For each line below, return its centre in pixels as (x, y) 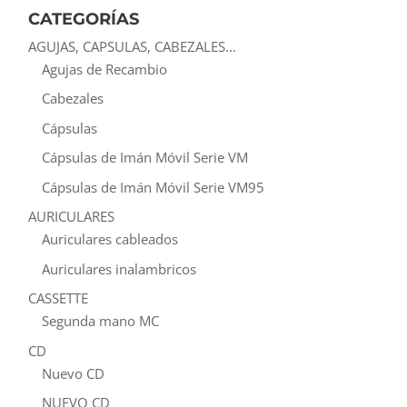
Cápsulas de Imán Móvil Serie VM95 (153, 187)
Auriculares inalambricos (119, 268)
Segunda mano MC (100, 321)
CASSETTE (58, 298)
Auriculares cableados (110, 239)
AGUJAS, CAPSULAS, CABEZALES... (132, 46)
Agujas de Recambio (104, 69)
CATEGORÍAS (84, 19)
